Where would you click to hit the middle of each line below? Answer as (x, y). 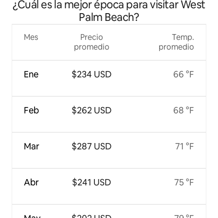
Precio (91, 37)
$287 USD (92, 146)
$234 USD (92, 74)
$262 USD (92, 110)
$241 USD (92, 182)
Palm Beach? (109, 17)
